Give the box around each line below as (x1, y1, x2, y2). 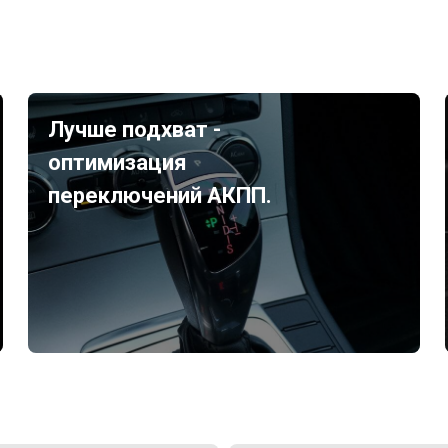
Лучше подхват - (48, 117, 222, 142)
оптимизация (48, 150, 188, 175)
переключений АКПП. (48, 183, 273, 208)
